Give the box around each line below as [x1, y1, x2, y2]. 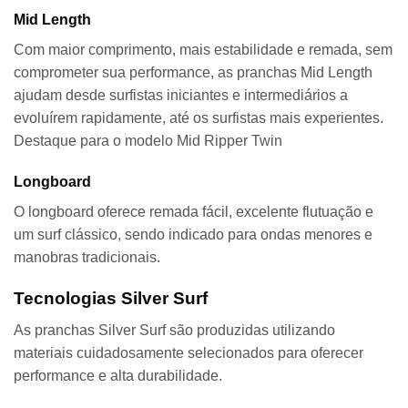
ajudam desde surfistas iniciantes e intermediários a [14, 87, 348, 103]
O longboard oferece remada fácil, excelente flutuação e [14, 204, 373, 220]
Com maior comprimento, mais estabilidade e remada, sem [14, 41, 393, 57]
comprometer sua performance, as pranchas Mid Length [14, 64, 372, 80]
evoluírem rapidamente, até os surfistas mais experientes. [14, 109, 383, 126]
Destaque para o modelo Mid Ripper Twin [14, 132, 282, 148]
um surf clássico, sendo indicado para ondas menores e [14, 227, 372, 243]
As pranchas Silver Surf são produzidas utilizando [14, 321, 335, 338]
